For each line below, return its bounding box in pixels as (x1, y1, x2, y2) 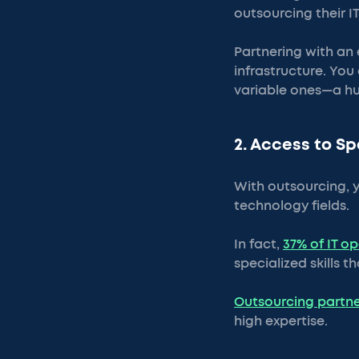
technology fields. (234, 200, 353, 212)
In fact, (234, 238, 283, 251)
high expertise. (234, 315, 328, 328)
